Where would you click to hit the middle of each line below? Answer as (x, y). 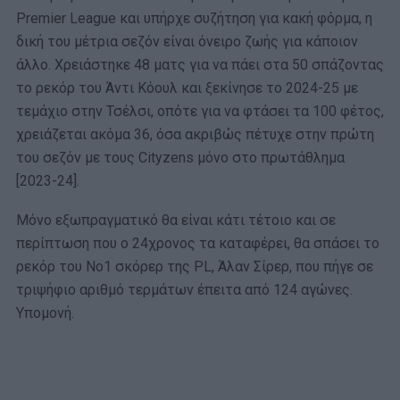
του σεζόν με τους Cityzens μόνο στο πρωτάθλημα (180, 157)
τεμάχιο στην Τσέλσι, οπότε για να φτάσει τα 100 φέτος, (200, 111)
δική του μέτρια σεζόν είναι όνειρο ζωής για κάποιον (187, 41)
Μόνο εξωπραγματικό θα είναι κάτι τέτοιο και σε (176, 220)
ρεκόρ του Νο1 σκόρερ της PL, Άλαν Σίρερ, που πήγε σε (195, 266)
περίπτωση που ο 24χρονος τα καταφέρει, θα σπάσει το (198, 243)
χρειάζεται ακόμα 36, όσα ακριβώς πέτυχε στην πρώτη (195, 134)
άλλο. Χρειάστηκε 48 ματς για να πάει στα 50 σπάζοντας (200, 64)
